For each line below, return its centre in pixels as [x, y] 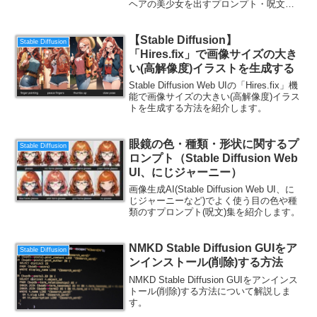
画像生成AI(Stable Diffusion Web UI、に [212, 190]
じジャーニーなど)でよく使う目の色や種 [213, 201]
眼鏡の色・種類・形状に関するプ [214, 144]
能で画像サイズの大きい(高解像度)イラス [215, 97]
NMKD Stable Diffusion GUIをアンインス [214, 279]
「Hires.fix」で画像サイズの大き [213, 54]
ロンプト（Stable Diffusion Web [214, 158]
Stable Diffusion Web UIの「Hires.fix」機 [214, 86]
